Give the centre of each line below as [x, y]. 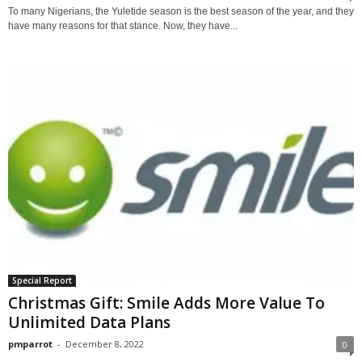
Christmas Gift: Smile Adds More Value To [166, 303]
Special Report [42, 280]
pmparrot [30, 343]
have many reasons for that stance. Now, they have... [123, 25]
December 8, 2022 [105, 343]
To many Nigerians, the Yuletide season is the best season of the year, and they [181, 11]
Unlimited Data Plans [89, 322]
